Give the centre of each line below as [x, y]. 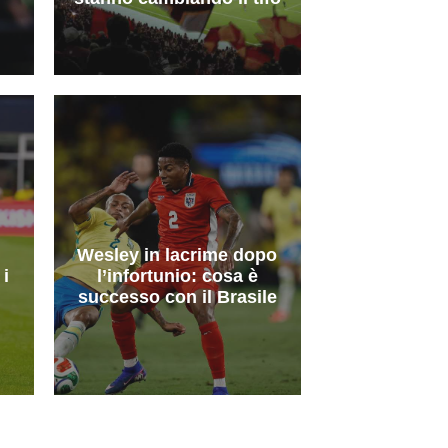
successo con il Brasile [177, 296]
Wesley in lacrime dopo [177, 254]
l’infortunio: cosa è [177, 275]
